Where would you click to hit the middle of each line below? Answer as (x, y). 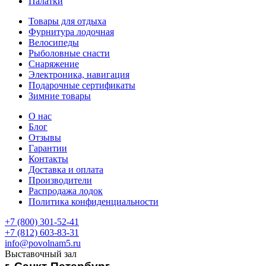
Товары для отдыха (67, 21)
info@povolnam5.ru (43, 243)
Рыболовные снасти (69, 53)
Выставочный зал (41, 254)
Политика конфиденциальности (94, 202)
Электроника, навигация (79, 75)
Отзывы (45, 138)
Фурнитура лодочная (71, 32)
